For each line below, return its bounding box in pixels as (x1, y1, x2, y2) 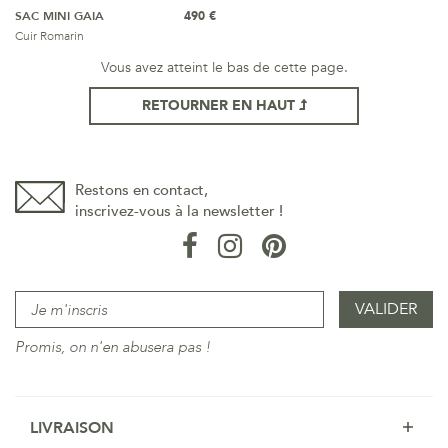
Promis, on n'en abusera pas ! (15, 337, 211, 357)
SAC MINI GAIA (15, 8, 104, 24)
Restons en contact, (75, 180, 208, 200)
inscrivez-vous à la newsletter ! (75, 201, 283, 221)
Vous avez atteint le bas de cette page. (100, 58, 348, 77)
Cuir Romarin (15, 28, 84, 44)
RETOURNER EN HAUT (141, 96, 299, 115)
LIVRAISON (30, 417, 114, 439)
